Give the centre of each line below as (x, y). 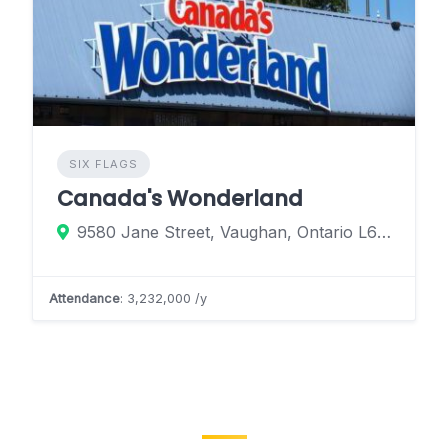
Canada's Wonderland (180, 198)
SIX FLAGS (103, 163)
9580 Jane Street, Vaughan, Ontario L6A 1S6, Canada (384, 231)
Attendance (84, 298)
